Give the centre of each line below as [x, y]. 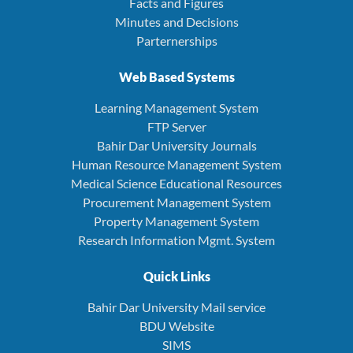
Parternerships [176, 40]
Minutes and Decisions [176, 21]
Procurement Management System [176, 202]
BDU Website [176, 325]
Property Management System [176, 221]
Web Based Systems [176, 76]
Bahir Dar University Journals [176, 145]
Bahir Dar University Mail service [176, 307]
